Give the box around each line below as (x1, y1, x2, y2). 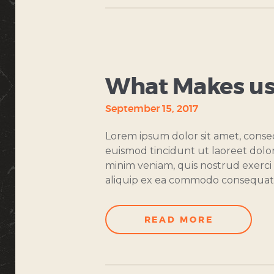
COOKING (108, 59, 154, 67)
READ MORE (144, 215, 213, 224)
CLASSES (110, 70, 154, 78)
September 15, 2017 (105, 103, 198, 114)
